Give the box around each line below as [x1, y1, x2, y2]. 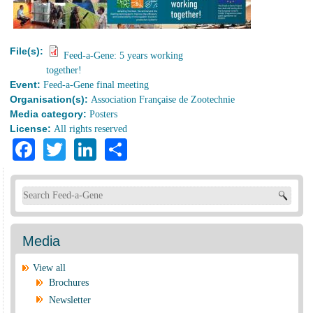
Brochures [48, 277, 89, 289]
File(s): [10, 45, 47, 57]
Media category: [10, 108, 90, 119]
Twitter [66, 134, 131, 160]
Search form [22, 186, 105, 202]
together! [46, 64, 82, 75]
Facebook [35, 134, 122, 160]
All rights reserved [54, 123, 128, 134]
